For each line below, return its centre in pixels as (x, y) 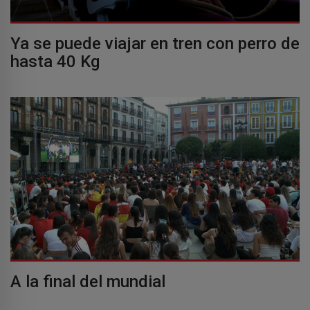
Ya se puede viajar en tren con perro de (155, 44)
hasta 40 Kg (55, 62)
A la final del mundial (88, 282)
